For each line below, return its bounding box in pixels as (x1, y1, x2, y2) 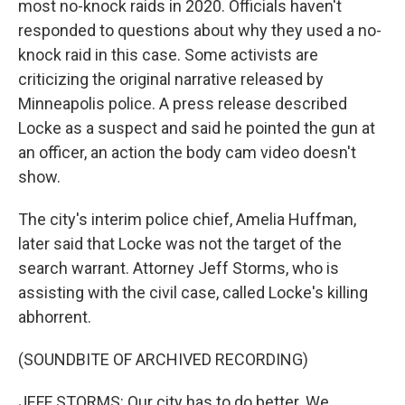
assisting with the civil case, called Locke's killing (18, 283, 368, 302)
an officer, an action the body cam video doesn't (18, 143, 356, 162)
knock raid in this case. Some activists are (18, 45, 318, 64)
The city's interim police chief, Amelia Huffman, (18, 210, 356, 229)
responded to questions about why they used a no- (18, 21, 381, 40)
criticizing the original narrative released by (18, 70, 324, 89)
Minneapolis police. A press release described (18, 94, 347, 113)
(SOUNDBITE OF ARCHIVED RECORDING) (18, 350, 308, 369)
